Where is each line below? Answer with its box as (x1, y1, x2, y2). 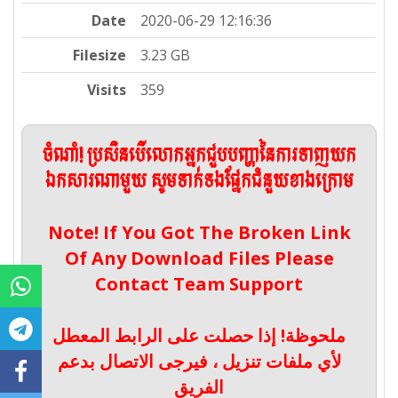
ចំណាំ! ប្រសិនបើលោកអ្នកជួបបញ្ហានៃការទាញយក (42, 140, 356, 173)
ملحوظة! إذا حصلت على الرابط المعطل (52, 323, 346, 348)
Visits (87, 80, 127, 100)
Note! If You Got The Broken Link (47, 220, 351, 245)
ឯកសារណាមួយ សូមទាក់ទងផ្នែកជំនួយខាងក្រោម (44, 166, 354, 199)
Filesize (73, 45, 127, 66)
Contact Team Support (95, 272, 303, 297)
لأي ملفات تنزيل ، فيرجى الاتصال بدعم (57, 349, 341, 374)
